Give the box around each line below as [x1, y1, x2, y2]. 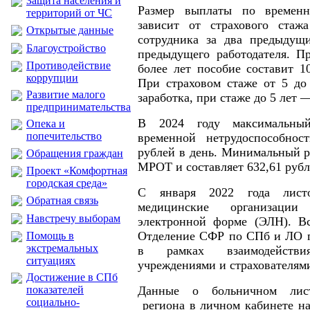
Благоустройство [26, 42, 106, 54]
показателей [26, 284, 84, 295]
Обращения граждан [26, 147, 123, 159]
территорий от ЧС [26, 7, 112, 19]
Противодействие [26, 60, 111, 71]
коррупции [26, 72, 78, 84]
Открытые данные [26, 24, 113, 36]
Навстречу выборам [26, 212, 120, 224]
